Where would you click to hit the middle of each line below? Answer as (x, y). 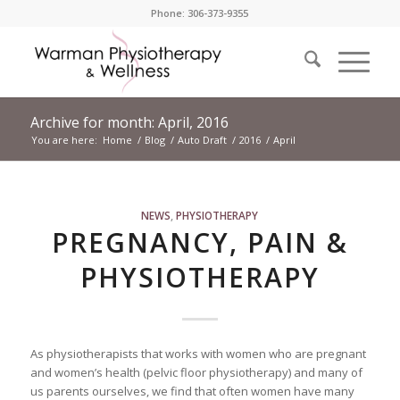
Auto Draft (202, 140)
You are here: (64, 140)
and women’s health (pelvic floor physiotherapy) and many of (196, 373)
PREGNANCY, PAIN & (200, 242)
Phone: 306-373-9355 (200, 13)
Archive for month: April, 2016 (129, 122)
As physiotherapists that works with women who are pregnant (198, 354)
